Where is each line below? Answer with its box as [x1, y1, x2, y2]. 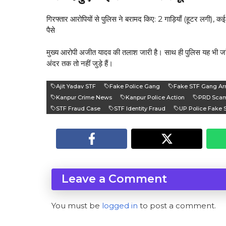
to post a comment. [138, 200, 216, 210]
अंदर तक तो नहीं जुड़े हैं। [46, 59, 113, 68]
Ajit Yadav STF [56, 82, 96, 90]
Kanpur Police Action [126, 93, 185, 101]
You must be [51, 200, 102, 210]
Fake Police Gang [109, 82, 160, 90]
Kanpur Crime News [56, 93, 112, 101]
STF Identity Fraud [114, 104, 165, 112]
